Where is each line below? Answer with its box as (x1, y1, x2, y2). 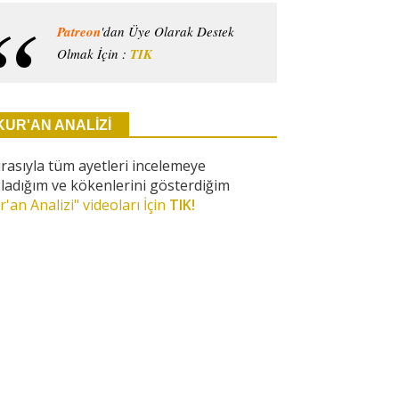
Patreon (57, 22, 102, 42)
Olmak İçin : (57, 45, 131, 63)
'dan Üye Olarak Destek (101, 22, 235, 41)
